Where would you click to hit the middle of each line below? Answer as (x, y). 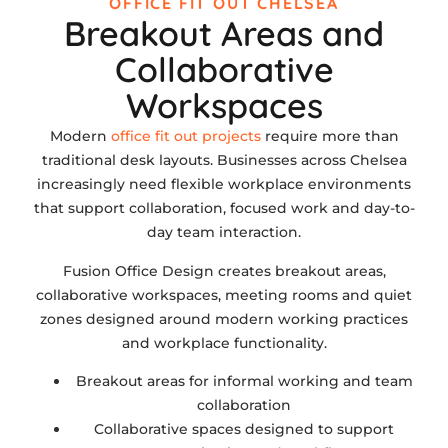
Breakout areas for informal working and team (244, 380)
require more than (329, 136)
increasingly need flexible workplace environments (224, 184)
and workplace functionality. (224, 342)
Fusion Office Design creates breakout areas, (224, 270)
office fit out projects (185, 136)
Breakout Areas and (224, 34)
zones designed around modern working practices (224, 318)
